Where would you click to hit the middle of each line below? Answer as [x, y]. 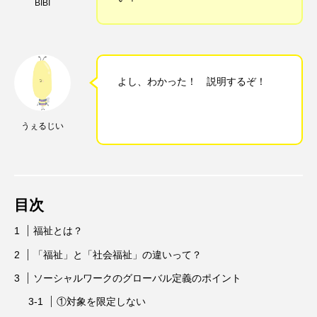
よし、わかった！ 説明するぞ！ [192, 82]
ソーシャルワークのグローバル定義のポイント [137, 278]
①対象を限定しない [101, 302]
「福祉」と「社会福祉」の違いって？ [117, 254]
